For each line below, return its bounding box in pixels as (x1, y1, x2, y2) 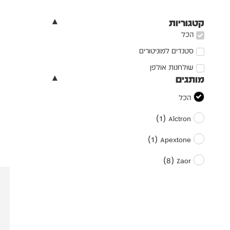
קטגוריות (168, 16, 204, 29)
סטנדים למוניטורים (139, 46, 194, 56)
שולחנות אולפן (149, 63, 194, 72)
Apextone (160, 135, 191, 144)
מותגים (175, 73, 204, 85)
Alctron (168, 113, 191, 123)
